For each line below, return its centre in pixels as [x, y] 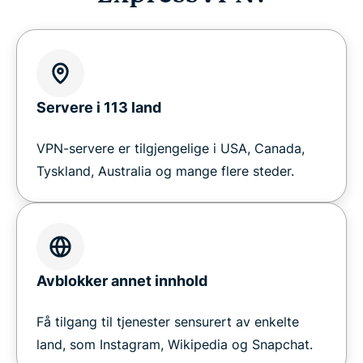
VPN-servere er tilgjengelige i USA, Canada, [171, 148]
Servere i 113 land [99, 107]
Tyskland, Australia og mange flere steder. [165, 171]
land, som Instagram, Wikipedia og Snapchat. [175, 344]
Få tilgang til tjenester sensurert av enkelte [168, 321]
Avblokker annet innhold [122, 280]
